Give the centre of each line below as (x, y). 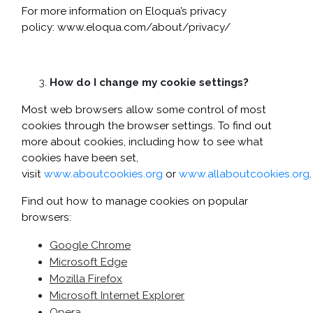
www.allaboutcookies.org (244, 174)
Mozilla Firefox (86, 279)
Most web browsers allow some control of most (144, 110)
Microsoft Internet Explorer (117, 296)
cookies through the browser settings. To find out (147, 126)
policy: (39, 27)
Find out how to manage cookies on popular (135, 201)
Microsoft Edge (88, 262)
